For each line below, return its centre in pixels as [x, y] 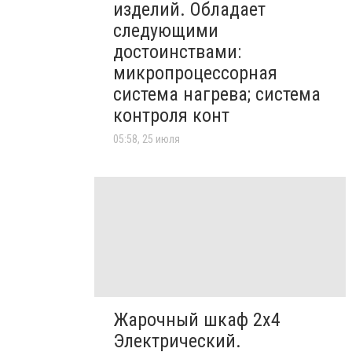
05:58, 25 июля [147, 139]
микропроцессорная [195, 73]
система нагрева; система [217, 95]
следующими [166, 31]
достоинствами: [177, 52]
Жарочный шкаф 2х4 [197, 319]
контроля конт [171, 116]
